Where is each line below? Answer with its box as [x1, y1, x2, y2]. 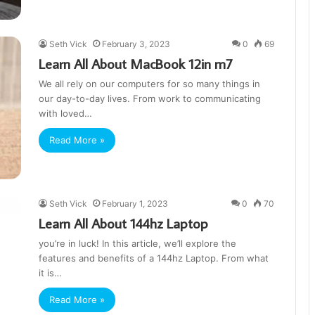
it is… [39, 267, 62, 279]
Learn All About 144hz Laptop [39, 214, 208, 233]
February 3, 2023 [102, 39, 170, 50]
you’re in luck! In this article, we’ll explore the [39, 238, 236, 250]
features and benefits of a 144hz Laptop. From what [39, 252, 269, 264]
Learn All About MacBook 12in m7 [39, 54, 233, 73]
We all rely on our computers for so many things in [39, 78, 260, 90]
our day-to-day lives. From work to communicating [39, 93, 261, 105]
